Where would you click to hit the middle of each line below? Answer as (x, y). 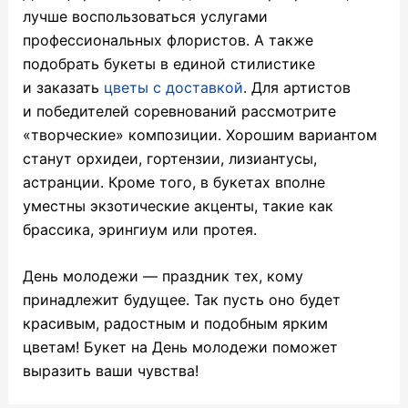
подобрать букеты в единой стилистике (168, 63)
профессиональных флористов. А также (168, 40)
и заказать (63, 87)
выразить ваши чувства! (110, 371)
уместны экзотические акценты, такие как (178, 205)
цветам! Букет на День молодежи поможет (180, 347)
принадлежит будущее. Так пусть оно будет (181, 300)
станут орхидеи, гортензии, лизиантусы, (169, 158)
